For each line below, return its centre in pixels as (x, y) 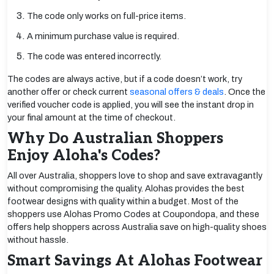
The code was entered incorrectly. (94, 56)
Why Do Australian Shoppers (115, 139)
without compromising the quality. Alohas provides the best (126, 188)
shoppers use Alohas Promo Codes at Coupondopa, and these (133, 214)
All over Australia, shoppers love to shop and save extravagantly (135, 176)
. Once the (245, 92)
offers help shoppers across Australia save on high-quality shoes (137, 227)
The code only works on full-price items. (106, 16)
